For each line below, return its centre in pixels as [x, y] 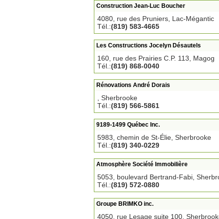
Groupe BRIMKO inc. [125, 204]
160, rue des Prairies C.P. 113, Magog [156, 58]
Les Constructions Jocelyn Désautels [149, 45]
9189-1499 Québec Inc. [128, 125]
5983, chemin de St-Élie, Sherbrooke [154, 137]
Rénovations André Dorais [133, 85]
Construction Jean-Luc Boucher [141, 6]
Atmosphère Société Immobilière [142, 164]
